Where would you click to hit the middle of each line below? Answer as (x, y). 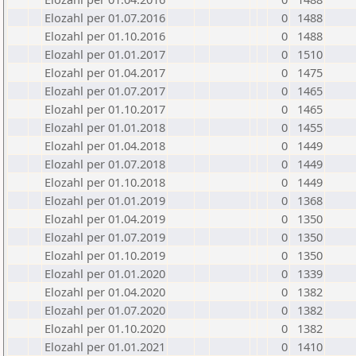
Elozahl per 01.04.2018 (105, 145)
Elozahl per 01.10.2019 (105, 255)
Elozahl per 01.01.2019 (105, 200)
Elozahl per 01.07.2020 (105, 310)
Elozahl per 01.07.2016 (105, 17)
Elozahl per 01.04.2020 (105, 292)
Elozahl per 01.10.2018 (105, 182)
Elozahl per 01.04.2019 (105, 219)
